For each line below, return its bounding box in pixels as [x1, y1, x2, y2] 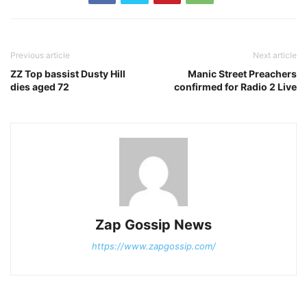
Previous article [10, 50, 70, 60]
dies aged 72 [10, 81, 69, 93]
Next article [253, 50, 297, 60]
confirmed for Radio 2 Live [174, 81, 297, 93]
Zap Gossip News [95, 217, 212, 233]
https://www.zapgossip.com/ [91, 241, 216, 251]
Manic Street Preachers [188, 68, 297, 79]
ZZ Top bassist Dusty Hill [10, 68, 125, 79]
